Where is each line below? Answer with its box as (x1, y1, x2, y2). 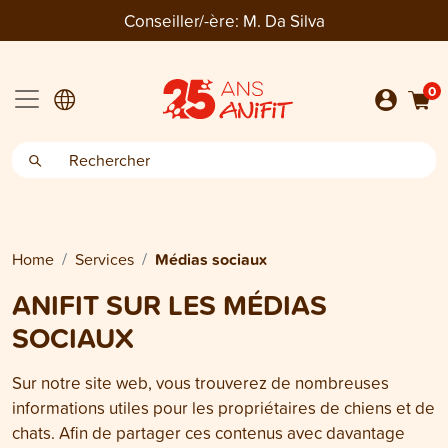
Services (75, 248, 134, 270)
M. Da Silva (242, 9, 325, 32)
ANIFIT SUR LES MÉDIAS (12, 284, 327, 325)
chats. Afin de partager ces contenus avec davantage (12, 421, 405, 444)
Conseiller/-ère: (123, 9, 239, 32)
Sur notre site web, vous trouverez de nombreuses (12, 371, 389, 394)
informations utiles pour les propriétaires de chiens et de (12, 396, 435, 419)
